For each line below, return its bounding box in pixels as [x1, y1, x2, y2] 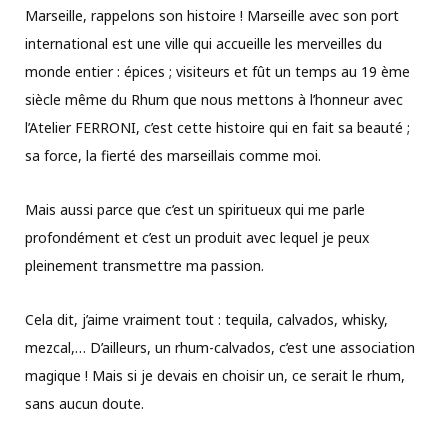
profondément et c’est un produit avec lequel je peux [25, 227, 369, 247]
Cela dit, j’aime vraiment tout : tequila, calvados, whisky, [25, 309, 388, 329]
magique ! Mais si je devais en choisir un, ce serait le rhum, [25, 365, 405, 385]
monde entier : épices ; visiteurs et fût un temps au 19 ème [25, 61, 410, 81]
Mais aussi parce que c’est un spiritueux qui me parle [25, 199, 365, 219]
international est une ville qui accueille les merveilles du [25, 33, 382, 53]
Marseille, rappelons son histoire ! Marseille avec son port [25, 5, 399, 25]
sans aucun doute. [25, 393, 144, 413]
